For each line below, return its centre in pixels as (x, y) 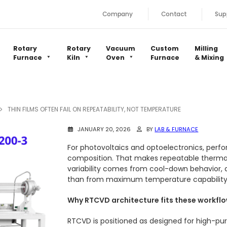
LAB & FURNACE (177, 129)
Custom (165, 49)
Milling (206, 49)
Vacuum (121, 49)
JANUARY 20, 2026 (104, 129)
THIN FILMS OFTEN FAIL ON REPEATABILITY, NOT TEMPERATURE (94, 109)
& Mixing (209, 58)
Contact (174, 14)
